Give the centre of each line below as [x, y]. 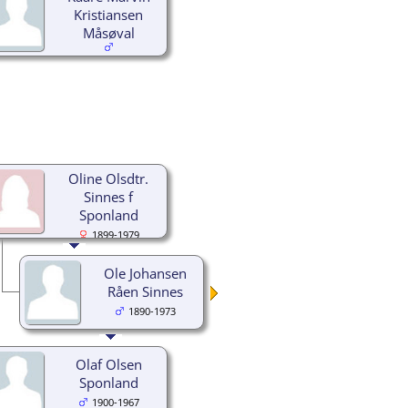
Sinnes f [108, 196]
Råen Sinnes [145, 291]
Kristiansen [108, 14]
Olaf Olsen [108, 364]
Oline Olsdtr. [108, 178]
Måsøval [108, 32]
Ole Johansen [145, 273]
